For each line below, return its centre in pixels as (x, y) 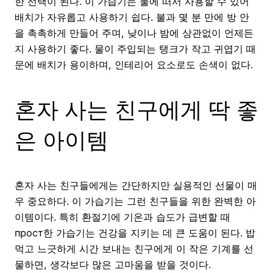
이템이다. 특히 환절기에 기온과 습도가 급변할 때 (122, 217)
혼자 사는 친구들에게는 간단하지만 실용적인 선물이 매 (136, 185)
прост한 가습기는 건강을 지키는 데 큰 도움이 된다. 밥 (135, 232)
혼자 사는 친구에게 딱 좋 (136, 109)
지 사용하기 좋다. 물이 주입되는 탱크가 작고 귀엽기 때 (135, 48)
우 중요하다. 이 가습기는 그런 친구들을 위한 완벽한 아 (135, 201)
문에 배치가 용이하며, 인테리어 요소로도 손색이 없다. (134, 64)
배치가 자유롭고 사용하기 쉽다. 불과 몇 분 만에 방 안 (132, 17)
